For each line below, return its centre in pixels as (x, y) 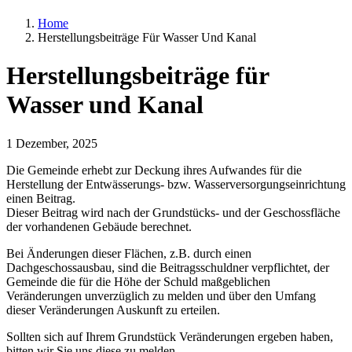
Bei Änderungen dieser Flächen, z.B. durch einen (129, 253)
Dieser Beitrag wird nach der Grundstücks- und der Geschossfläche (173, 212)
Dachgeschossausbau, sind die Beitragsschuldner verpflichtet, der (168, 267)
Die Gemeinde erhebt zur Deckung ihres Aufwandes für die (154, 170)
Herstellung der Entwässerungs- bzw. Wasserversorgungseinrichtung (176, 184)
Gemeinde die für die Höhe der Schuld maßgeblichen (138, 281)
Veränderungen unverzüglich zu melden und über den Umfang (161, 295)
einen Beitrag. (41, 198)
